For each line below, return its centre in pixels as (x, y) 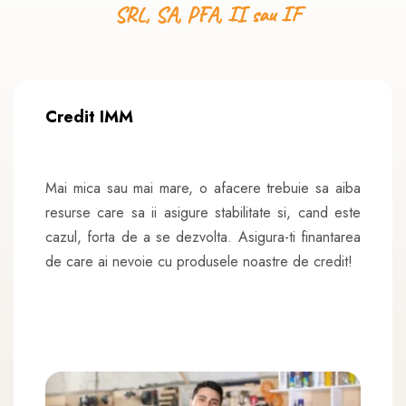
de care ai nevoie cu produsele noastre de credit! (199, 261)
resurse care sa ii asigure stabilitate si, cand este (203, 213)
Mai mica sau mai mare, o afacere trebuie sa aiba (203, 188)
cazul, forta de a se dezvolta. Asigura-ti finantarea (203, 237)
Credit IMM (89, 117)
